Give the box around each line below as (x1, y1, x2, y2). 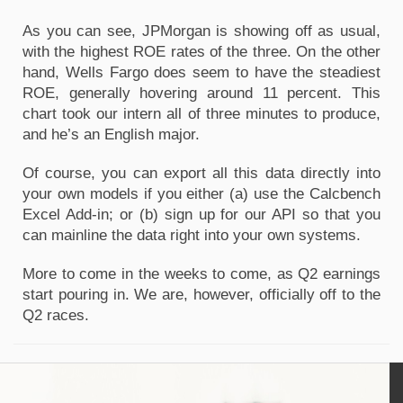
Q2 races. (22, 306, 89, 324)
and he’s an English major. (22, 125, 204, 143)
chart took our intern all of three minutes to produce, (22, 104, 381, 122)
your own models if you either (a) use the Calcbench (22, 184, 381, 202)
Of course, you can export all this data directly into (22, 164, 381, 182)
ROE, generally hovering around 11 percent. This (22, 84, 381, 102)
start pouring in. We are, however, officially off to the (22, 285, 381, 303)
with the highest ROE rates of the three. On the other (22, 42, 381, 60)
